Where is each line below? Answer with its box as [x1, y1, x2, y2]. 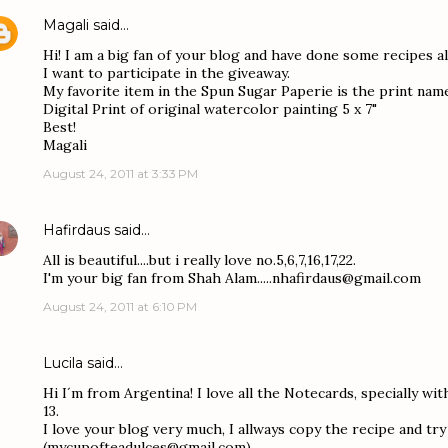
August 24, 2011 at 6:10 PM [43, 299, 197, 314]
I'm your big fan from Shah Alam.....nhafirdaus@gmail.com [43, 269, 421, 287]
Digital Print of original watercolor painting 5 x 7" [43, 100, 377, 118]
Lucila [43, 354, 83, 372]
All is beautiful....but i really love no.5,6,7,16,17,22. [43, 251, 356, 269]
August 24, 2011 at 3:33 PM [43, 166, 198, 181]
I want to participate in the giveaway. [43, 64, 290, 82]
